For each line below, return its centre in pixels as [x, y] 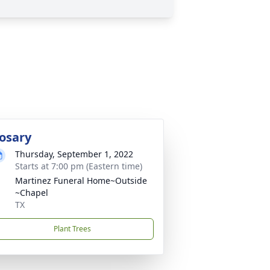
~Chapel [32, 193]
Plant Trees [72, 229]
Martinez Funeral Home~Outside [81, 181]
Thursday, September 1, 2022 [74, 154]
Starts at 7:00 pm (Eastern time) [79, 166]
